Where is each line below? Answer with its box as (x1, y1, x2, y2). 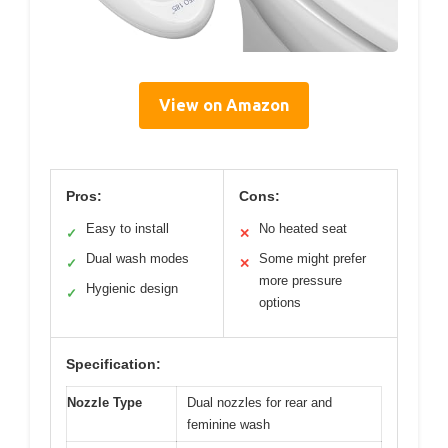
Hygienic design (86, 281, 178, 297)
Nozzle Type (67, 395, 142, 411)
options (259, 295, 301, 311)
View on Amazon (159, 96, 289, 115)
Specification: (66, 356, 161, 373)
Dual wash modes (86, 251, 189, 267)
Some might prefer (259, 251, 366, 267)
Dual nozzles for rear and (187, 395, 332, 411)
